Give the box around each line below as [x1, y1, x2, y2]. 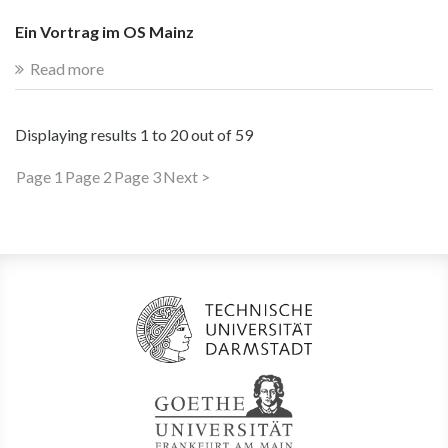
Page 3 [114, 167, 161, 187]
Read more [30, 59, 104, 79]
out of [188, 125, 235, 145]
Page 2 [65, 167, 112, 187]
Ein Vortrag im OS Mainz [15, 21, 194, 41]
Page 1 [16, 167, 63, 187]
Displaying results [15, 125, 140, 145]
